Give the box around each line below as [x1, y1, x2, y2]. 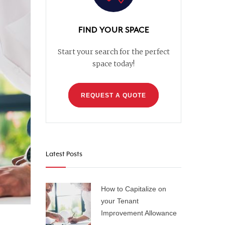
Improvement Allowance [101, 209, 177, 217]
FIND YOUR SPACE [78, 26, 149, 35]
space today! [92, 59, 135, 68]
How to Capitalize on [101, 185, 166, 193]
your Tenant [101, 197, 139, 205]
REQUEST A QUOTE [81, 92, 146, 99]
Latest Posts [46, 150, 82, 158]
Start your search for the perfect [57, 47, 170, 56]
